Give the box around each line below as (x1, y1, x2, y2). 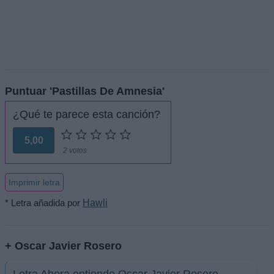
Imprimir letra (9, 177, 60, 188)
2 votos (63, 146, 87, 155)
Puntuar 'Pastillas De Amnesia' (5, 84, 165, 98)
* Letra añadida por (5, 198, 83, 209)
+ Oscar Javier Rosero (5, 239, 122, 253)
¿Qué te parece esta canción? (13, 108, 160, 121)
